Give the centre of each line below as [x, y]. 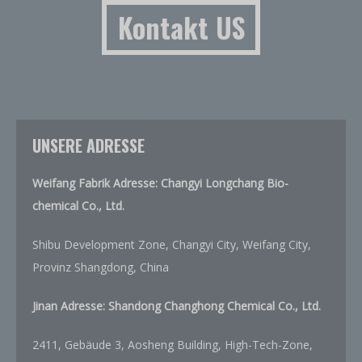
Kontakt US [181, 27]
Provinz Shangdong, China [101, 267]
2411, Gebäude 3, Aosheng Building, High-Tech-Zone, [173, 345]
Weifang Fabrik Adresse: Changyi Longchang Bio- [160, 183]
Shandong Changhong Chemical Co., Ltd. [215, 306]
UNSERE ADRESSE [88, 145]
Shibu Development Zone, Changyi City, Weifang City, [172, 244]
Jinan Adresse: [70, 306]
